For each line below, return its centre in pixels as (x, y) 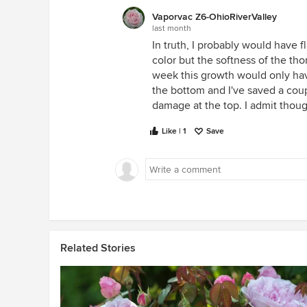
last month (172, 28)
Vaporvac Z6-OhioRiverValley (214, 17)
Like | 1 (174, 131)
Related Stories (98, 248)
